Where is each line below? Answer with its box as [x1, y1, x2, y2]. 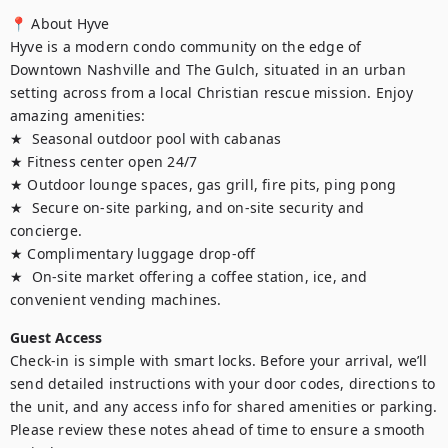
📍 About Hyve [10, 14, 110, 33]
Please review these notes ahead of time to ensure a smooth [10, 420, 426, 439]
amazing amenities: [10, 106, 146, 125]
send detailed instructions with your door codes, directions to [10, 374, 436, 393]
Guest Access [10, 328, 103, 347]
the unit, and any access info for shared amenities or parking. [10, 397, 438, 416]
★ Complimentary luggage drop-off [10, 244, 256, 263]
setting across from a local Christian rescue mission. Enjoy [10, 83, 413, 102]
